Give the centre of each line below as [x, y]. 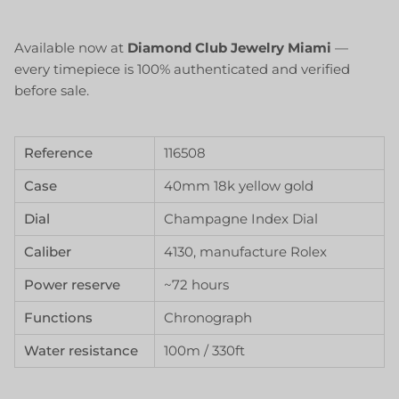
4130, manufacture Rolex [245, 252]
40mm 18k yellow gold [239, 186]
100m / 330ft [204, 351]
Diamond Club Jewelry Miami [229, 48]
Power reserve [72, 285]
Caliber [48, 252]
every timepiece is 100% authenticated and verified [182, 69]
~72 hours [196, 285]
